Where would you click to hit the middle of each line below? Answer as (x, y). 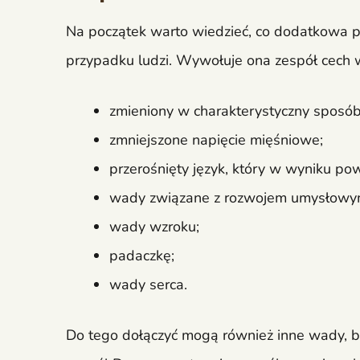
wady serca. (148, 285)
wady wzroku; (154, 227)
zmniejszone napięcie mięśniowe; (216, 140)
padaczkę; (142, 256)
